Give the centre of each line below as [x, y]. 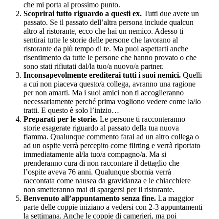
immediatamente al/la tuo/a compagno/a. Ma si [95, 154]
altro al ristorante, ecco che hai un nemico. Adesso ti [103, 31]
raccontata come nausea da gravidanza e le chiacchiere [107, 180]
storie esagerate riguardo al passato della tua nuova [101, 128]
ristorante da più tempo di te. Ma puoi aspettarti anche [106, 48]
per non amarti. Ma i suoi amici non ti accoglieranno [104, 92]
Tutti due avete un [170, 13]
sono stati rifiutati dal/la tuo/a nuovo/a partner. [94, 66]
